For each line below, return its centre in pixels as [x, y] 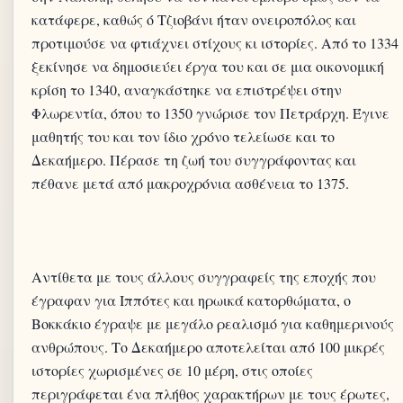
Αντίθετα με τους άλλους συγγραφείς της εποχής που [204, 277]
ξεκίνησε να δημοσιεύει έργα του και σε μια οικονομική [208, 66]
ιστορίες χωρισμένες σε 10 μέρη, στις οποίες [172, 370]
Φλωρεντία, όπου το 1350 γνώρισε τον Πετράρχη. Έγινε [210, 113]
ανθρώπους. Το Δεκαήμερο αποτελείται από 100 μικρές [208, 347]
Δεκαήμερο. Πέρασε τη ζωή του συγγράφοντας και [194, 160]
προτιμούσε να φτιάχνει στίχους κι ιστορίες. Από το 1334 [215, 43]
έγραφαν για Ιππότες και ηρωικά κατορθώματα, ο [191, 300]
